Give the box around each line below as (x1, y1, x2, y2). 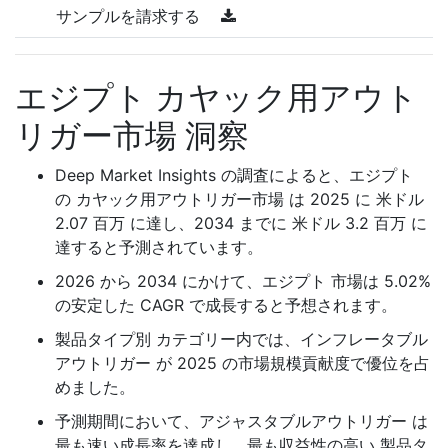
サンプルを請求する (56, 5, 205, 26)
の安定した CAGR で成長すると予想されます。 (55, 294, 397, 315)
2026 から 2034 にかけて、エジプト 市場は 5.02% (55, 270, 431, 291)
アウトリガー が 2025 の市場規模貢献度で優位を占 (55, 352, 430, 373)
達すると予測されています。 (55, 236, 263, 257)
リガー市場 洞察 (15, 115, 249, 155)
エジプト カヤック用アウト (15, 77, 418, 117)
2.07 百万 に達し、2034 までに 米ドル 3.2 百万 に (55, 212, 427, 233)
